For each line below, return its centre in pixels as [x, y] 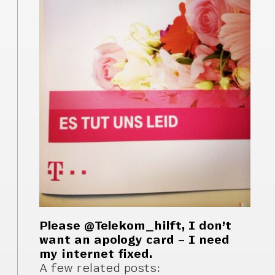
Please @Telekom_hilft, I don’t [136, 226]
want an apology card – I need [135, 240]
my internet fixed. [96, 254]
